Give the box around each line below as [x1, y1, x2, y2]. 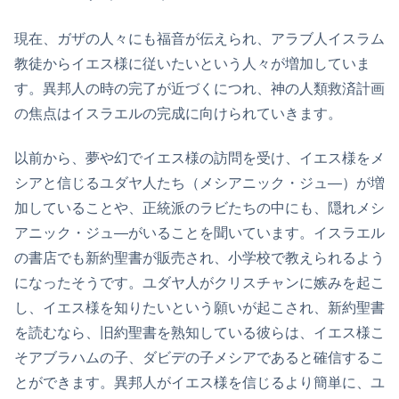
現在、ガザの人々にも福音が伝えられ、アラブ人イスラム [14, 30, 385, 46]
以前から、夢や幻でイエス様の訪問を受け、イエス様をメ [14, 150, 385, 166]
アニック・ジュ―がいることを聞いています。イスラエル [14, 224, 385, 240]
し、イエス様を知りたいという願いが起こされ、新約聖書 [14, 299, 385, 315]
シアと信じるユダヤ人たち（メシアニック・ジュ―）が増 [14, 175, 385, 191]
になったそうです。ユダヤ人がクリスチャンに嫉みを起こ [14, 274, 385, 290]
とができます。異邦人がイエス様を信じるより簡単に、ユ [14, 374, 385, 390]
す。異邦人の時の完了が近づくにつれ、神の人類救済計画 [14, 80, 385, 96]
